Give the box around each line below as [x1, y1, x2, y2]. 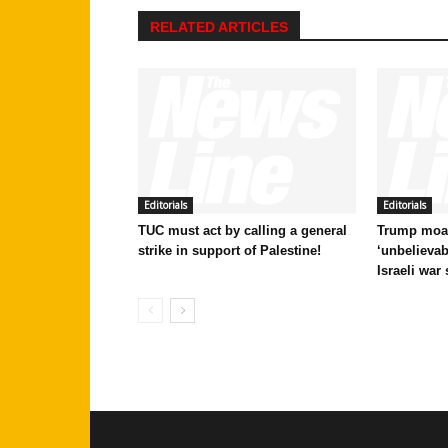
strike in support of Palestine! [138, 242, 321, 258]
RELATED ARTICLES [150, 19, 288, 36]
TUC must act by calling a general [138, 222, 347, 238]
